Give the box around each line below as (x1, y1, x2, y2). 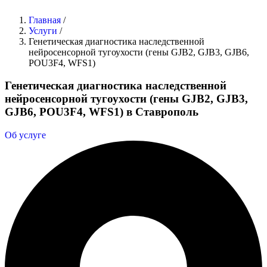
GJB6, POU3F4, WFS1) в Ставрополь (5, 105, 198, 119)
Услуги (29, 25, 60, 36)
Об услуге (5, 130, 46, 140)
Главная (29, 14, 63, 25)
